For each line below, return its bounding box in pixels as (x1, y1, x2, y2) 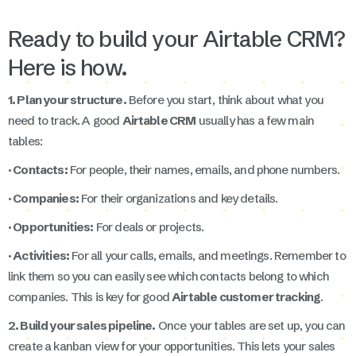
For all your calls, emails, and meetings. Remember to (69, 247, 346, 263)
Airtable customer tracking (172, 288, 321, 304)
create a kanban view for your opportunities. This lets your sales (8, 338, 335, 354)
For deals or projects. (93, 219, 204, 234)
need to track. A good (8, 112, 122, 128)
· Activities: (8, 247, 70, 263)
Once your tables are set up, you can (155, 317, 346, 333)
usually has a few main (195, 112, 315, 128)
